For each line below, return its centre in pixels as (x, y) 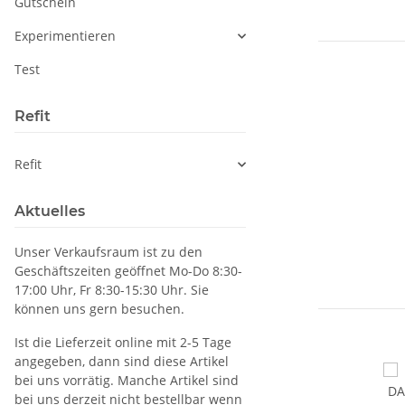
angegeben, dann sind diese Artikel (122, 362)
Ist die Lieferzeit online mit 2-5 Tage (123, 343)
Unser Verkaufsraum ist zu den (108, 252)
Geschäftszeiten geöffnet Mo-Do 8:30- (128, 271)
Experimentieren (65, 36)
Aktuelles (50, 212)
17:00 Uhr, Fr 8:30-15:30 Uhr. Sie (112, 290)
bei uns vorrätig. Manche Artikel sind (127, 381)
